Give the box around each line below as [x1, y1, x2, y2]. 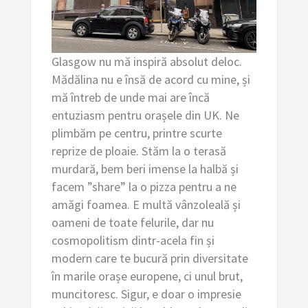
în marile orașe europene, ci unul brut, [51, 267, 243, 284]
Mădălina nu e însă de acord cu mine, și [51, 71, 250, 87]
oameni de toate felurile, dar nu [51, 214, 214, 230]
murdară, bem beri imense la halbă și [51, 160, 239, 177]
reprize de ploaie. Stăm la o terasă [51, 142, 226, 159]
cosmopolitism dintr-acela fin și [51, 232, 214, 248]
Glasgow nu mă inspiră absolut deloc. [51, 53, 242, 69]
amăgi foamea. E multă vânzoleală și [51, 196, 241, 212]
